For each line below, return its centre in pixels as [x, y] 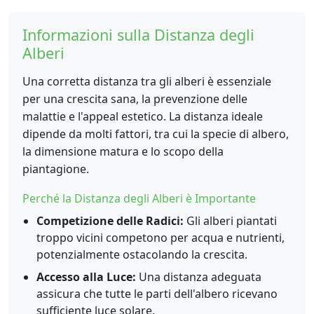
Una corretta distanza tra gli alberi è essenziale [147, 81]
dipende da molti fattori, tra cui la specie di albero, [156, 134]
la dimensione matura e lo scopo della [123, 151]
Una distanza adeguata [199, 277]
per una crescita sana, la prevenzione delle [135, 99]
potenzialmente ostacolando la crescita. [142, 254]
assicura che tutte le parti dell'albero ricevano [157, 294]
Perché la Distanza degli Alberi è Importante [139, 198]
